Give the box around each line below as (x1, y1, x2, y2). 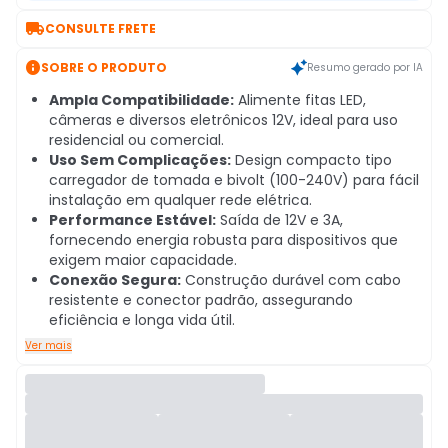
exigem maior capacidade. (49, 250, 237, 270)
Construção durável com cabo (181, 270, 401, 290)
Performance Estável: (49, 210, 216, 230)
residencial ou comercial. (49, 130, 224, 150)
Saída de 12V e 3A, (216, 210, 343, 230)
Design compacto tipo (231, 150, 392, 170)
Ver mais (25, 338, 72, 353)
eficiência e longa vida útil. (49, 310, 235, 330)
